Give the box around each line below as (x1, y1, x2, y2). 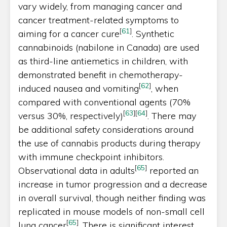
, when (151, 82, 178, 94)
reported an (147, 164, 199, 176)
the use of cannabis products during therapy (18, 137, 200, 149)
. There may (147, 109, 196, 122)
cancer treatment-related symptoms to (18, 14, 179, 26)
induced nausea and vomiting (18, 82, 139, 94)
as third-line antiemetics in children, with (18, 55, 188, 67)
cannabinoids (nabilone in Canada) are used (18, 41, 199, 53)
